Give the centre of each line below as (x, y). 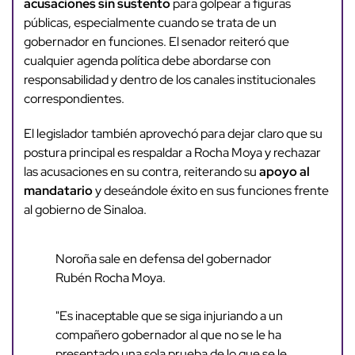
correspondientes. (74, 99)
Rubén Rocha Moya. (110, 278)
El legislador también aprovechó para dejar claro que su (173, 134)
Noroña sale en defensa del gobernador (163, 259)
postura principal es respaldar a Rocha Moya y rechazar (172, 153)
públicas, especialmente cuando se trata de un (150, 23)
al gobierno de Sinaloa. (85, 210)
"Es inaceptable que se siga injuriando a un (169, 316)
